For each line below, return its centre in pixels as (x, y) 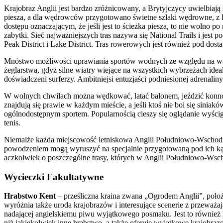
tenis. (12, 122)
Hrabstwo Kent (31, 196)
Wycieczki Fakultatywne (54, 177)
